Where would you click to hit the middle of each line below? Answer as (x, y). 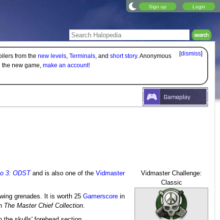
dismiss (191, 54)
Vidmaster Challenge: (172, 173)
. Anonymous (154, 56)
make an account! (66, 66)
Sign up (158, 6)
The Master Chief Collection (43, 206)
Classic (171, 182)
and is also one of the (63, 173)
